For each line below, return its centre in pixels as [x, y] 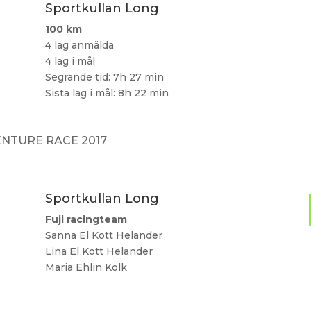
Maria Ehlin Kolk [86, 267]
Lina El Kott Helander [99, 251]
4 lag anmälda [79, 45]
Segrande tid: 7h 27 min [104, 77]
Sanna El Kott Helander [103, 235]
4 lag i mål [70, 61]
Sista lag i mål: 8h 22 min [107, 93]
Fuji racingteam [86, 219]
